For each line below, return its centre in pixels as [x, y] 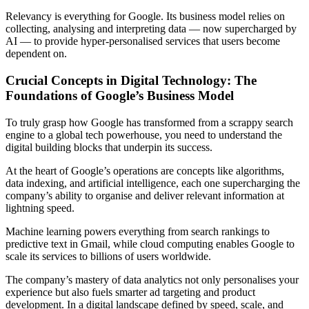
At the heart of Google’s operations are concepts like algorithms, [145, 170]
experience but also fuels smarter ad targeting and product [130, 292]
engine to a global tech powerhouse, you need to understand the [144, 134]
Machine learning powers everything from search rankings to [138, 231]
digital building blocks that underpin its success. [109, 147]
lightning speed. [40, 208]
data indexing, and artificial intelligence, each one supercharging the [153, 183]
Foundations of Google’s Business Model [120, 95]
